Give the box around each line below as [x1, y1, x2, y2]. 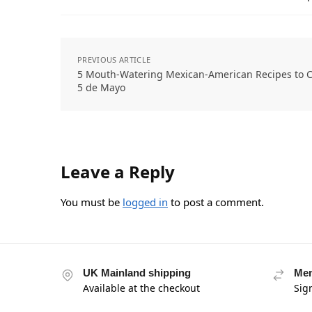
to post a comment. [168, 194, 264, 209]
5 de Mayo [77, 80, 125, 94]
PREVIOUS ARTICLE [77, 54, 151, 65]
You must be [61, 194, 123, 209]
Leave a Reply [61, 159, 175, 183]
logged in [123, 194, 168, 209]
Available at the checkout [83, 281, 200, 295]
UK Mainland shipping [83, 266, 191, 279]
